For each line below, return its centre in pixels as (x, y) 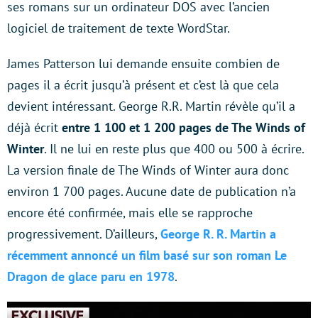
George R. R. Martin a (218, 234)
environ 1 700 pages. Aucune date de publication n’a (152, 191)
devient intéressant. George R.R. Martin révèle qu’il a (151, 106)
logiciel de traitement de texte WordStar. (119, 28)
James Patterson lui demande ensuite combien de (143, 63)
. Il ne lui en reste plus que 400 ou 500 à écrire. (174, 148)
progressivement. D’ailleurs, (84, 234)
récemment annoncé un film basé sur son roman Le (147, 255)
